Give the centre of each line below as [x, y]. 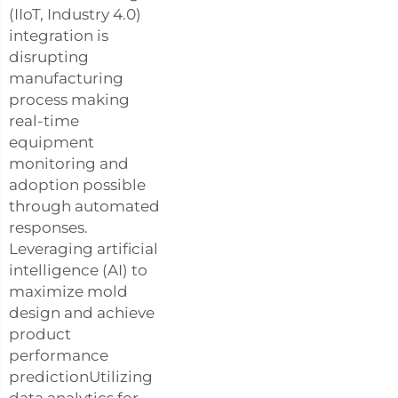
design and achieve [82, 313]
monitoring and [69, 163]
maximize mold [68, 291]
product [40, 334]
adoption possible [77, 185]
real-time [44, 121]
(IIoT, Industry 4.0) [75, 14]
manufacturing [66, 78]
